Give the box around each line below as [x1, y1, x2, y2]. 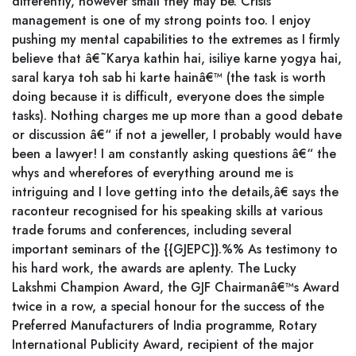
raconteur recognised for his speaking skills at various [12, 202, 323, 220]
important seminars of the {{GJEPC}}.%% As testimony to [12, 240, 338, 258]
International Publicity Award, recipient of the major [12, 335, 314, 354]
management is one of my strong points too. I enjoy [12, 11, 311, 29]
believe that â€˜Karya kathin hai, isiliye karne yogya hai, [12, 49, 342, 68]
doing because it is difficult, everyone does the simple [12, 87, 324, 106]
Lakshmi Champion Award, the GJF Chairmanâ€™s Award [12, 278, 339, 296]
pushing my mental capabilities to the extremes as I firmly [12, 30, 340, 48]
